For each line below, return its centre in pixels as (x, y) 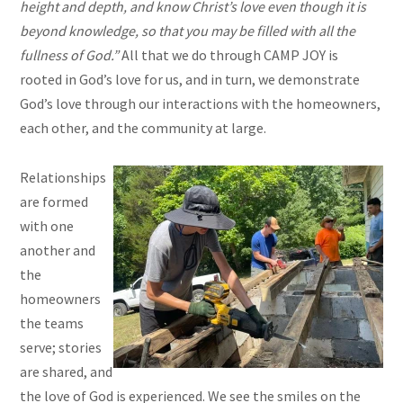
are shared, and (67, 372)
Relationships (63, 178)
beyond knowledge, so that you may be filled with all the (188, 31)
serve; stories (61, 348)
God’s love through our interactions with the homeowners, (201, 104)
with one (47, 226)
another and (58, 251)
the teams (52, 323)
